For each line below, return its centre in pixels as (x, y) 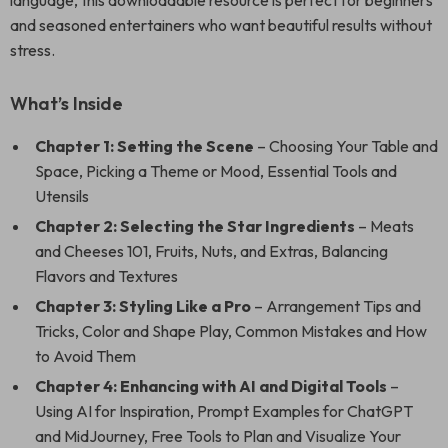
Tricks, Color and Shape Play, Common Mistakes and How (231, 331)
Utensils (62, 196)
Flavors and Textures (106, 276)
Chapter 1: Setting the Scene (144, 146)
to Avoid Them (85, 356)
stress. (32, 50)
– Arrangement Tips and (336, 306)
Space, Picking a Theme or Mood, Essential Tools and (216, 171)
